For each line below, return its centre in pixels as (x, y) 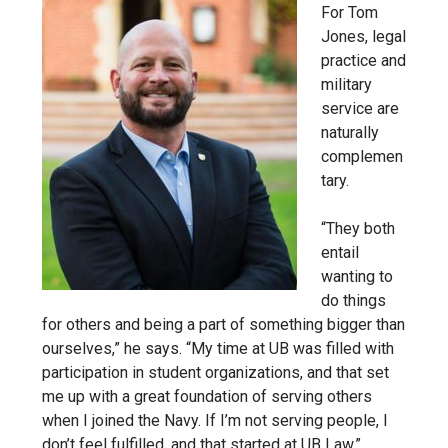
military (346, 84)
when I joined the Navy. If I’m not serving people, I (215, 420)
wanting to (357, 276)
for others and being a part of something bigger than (223, 324)
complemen (362, 156)
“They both (358, 228)
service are (360, 108)
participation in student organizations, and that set (215, 372)
